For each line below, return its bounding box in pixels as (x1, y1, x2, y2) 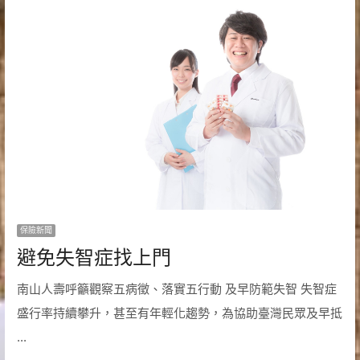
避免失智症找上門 (16, 246, 171, 268)
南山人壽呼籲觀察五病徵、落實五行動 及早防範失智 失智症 (16, 281, 337, 296)
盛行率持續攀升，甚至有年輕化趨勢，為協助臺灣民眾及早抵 (16, 305, 342, 320)
